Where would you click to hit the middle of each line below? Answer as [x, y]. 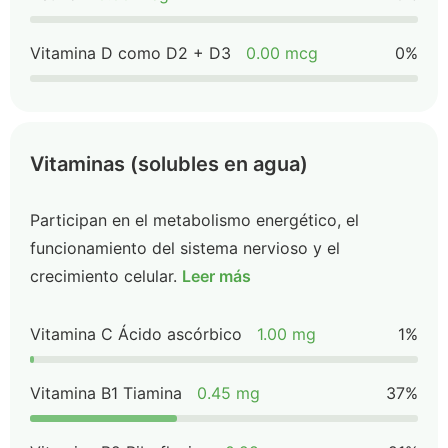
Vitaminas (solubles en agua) [169, 164]
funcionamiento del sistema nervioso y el [185, 248]
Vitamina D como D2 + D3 [130, 53]
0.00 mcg [282, 53]
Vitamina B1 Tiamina [106, 393]
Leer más [216, 276]
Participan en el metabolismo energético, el [194, 220]
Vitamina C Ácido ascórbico [136, 334]
